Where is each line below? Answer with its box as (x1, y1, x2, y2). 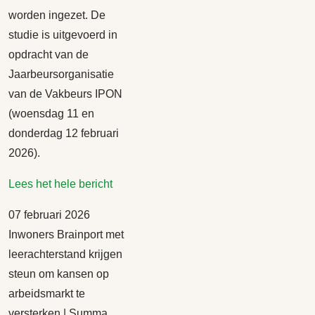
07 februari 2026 (8, 209, 90, 221)
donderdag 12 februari (8, 127, 119, 139)
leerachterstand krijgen (8, 248, 122, 260)
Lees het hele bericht (8, 178, 112, 190)
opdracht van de (8, 49, 89, 60)
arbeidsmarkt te (8, 288, 85, 300)
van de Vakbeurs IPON (8, 88, 122, 100)
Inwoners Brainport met (8, 229, 124, 240)
